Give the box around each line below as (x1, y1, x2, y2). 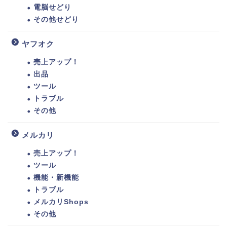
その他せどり (33, 16, 79, 24)
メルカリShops (33, 198, 89, 206)
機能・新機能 (33, 174, 79, 182)
